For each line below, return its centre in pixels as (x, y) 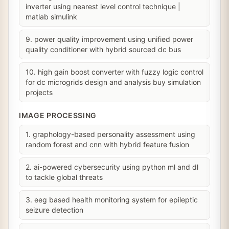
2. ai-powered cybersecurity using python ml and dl (112, 167)
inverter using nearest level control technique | (103, 6)
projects (39, 92)
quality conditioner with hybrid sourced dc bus (103, 49)
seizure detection (54, 210)
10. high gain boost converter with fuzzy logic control (114, 72)
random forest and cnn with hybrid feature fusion (107, 144)
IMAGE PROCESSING (58, 115)
